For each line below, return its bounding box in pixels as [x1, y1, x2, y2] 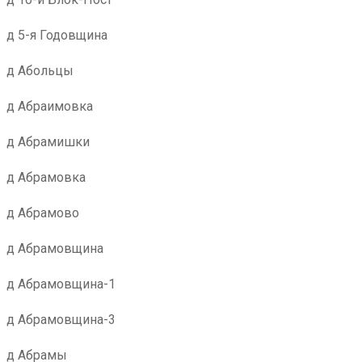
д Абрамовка [6, 170, 86, 185]
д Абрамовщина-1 [6, 276, 116, 292]
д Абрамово [6, 205, 79, 221]
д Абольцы [6, 63, 74, 78]
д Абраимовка [6, 99, 93, 114]
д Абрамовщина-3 [6, 312, 116, 327]
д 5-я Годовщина [6, 27, 107, 43]
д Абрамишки [6, 134, 90, 149]
